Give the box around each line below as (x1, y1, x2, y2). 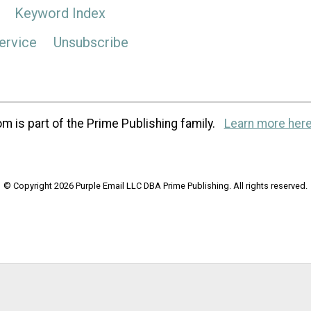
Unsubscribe (53, 33, 128, 51)
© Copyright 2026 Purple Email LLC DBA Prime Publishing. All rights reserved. (3, 180, 308, 192)
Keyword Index (15, 5, 106, 22)
